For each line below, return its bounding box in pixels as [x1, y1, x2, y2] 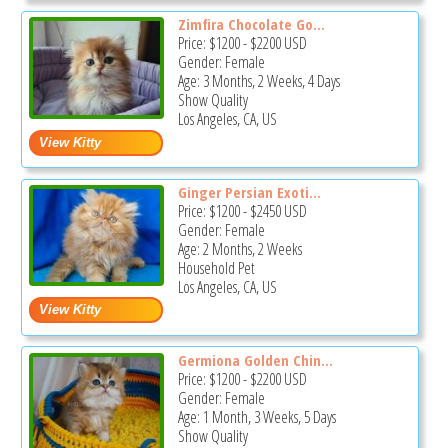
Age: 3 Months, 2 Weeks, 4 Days [177, 70, 340, 93]
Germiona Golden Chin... [177, 349, 333, 370]
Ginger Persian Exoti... [177, 181, 321, 202]
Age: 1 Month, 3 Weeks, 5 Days [177, 405, 336, 428]
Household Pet [177, 256, 255, 279]
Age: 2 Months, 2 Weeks [177, 237, 302, 260]
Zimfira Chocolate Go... [177, 14, 325, 35]
